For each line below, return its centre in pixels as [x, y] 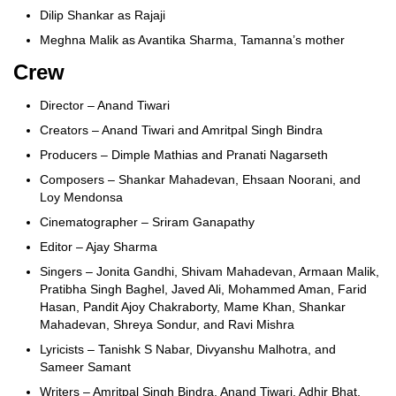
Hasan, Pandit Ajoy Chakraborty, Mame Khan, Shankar [193, 306]
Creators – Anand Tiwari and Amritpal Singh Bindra [181, 129]
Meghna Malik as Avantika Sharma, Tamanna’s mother [192, 39]
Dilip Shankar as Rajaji [103, 15]
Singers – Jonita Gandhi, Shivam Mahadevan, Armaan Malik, [209, 271]
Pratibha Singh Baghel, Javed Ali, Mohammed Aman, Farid [203, 289]
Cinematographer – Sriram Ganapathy [147, 221]
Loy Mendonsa [81, 197]
